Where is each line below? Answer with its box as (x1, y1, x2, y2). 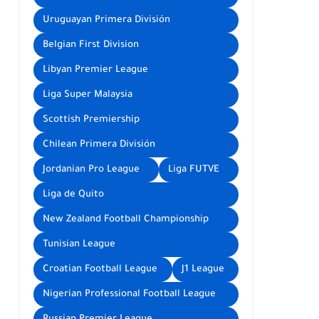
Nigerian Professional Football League (43, 289, 216, 300)
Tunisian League (43, 239, 115, 250)
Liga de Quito (43, 189, 104, 200)
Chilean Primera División (43, 140, 155, 150)
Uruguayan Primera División (43, 15, 170, 26)
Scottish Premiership (43, 115, 140, 125)
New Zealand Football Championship (43, 214, 209, 225)
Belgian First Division (43, 40, 139, 51)
